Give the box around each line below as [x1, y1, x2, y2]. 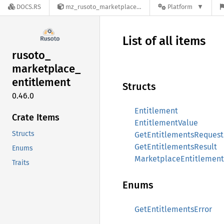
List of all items [122, 34, 205, 48]
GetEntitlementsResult [134, 142, 217, 151]
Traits [12, 158, 29, 167]
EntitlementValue [134, 118, 198, 127]
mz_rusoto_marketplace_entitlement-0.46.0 [65, 3, 136, 11]
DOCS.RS [16, 3, 41, 11]
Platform [167, 3, 192, 11]
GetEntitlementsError [134, 204, 212, 214]
